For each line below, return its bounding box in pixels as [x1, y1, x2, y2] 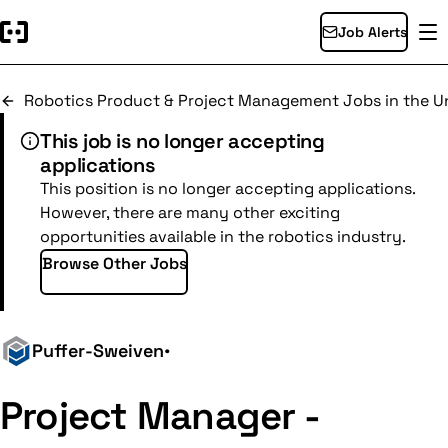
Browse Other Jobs [41, 252, 187, 274]
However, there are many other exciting [40, 202, 340, 223]
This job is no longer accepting [40, 128, 325, 154]
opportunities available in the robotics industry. [40, 226, 406, 247]
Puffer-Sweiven [32, 339, 164, 362]
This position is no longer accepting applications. [40, 178, 415, 199]
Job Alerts [337, 23, 407, 41]
